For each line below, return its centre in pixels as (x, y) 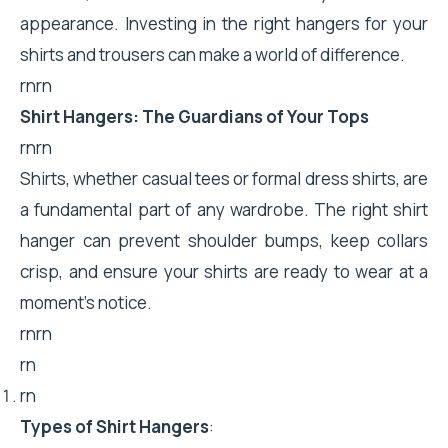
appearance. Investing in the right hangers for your (224, 23)
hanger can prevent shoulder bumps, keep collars (224, 240)
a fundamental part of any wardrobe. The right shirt (224, 209)
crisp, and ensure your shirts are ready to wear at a (224, 271)
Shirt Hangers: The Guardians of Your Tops (194, 116)
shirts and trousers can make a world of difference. (212, 54)
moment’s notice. (86, 302)
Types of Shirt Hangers (114, 426)
